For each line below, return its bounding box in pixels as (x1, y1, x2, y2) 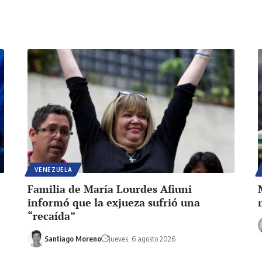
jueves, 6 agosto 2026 (108, 233, 175, 243)
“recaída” (27, 208, 76, 223)
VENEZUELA (35, 166, 73, 173)
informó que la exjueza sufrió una (27, 195, 201, 209)
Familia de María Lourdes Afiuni (27, 181, 192, 196)
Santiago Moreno (44, 233, 101, 243)
